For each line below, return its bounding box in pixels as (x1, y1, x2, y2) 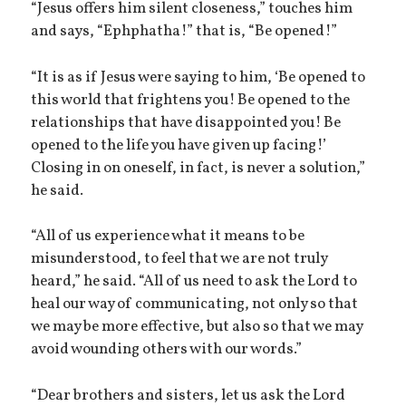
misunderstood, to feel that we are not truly (31, 248, 328, 271)
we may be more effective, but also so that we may (31, 316, 363, 339)
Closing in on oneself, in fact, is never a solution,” (31, 157, 366, 179)
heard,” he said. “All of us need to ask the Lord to (31, 271, 358, 294)
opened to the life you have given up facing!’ (31, 134, 327, 157)
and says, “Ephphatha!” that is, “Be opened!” (31, 20, 338, 43)
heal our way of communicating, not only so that (31, 294, 359, 316)
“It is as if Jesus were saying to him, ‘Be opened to (31, 66, 366, 89)
